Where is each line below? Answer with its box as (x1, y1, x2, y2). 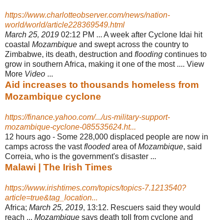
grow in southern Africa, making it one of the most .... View (5, 59, 204, 68)
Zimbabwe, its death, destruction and (5, 50, 135, 58)
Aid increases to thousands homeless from (5, 79, 199, 90)
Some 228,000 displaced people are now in (57, 132, 208, 141)
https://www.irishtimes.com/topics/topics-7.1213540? (5, 183, 186, 192)
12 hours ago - (5, 132, 57, 141)
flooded (84, 142, 110, 151)
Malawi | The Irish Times (5, 162, 112, 172)
